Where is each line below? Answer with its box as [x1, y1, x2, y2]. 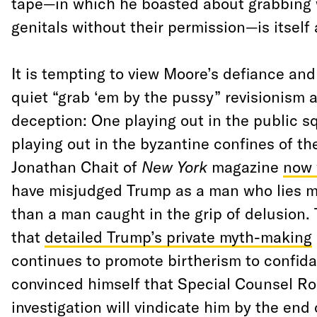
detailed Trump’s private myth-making [44, 227, 312, 246]
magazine [207, 157, 283, 175]
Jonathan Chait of [11, 157, 142, 175]
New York [141, 157, 207, 175]
